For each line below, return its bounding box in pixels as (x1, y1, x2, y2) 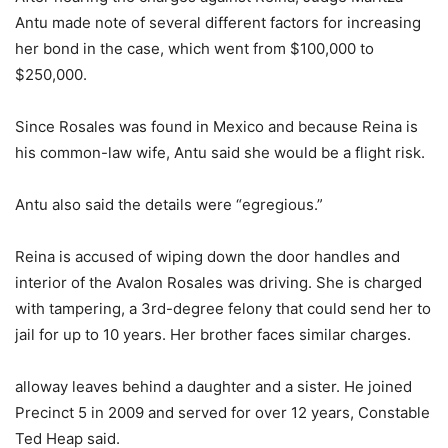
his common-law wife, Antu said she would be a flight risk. (15, 143, 425, 163)
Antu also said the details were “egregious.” (15, 195, 323, 215)
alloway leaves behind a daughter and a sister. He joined (15, 377, 412, 397)
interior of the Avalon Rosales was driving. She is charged (15, 273, 422, 293)
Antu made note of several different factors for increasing (15, 13, 421, 33)
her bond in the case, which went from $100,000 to (15, 39, 374, 59)
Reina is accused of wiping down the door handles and (15, 247, 400, 267)
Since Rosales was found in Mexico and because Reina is (15, 117, 418, 137)
